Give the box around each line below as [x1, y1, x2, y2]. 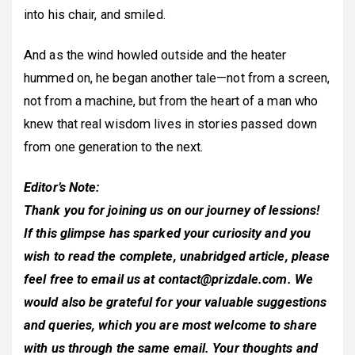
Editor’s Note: [24, 179, 101, 195]
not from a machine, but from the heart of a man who [24, 93, 319, 109]
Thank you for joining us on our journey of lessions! [24, 202, 320, 218]
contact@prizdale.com [158, 271, 288, 287]
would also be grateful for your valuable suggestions [24, 294, 327, 310]
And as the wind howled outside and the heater [24, 47, 287, 63]
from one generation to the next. [24, 139, 204, 155]
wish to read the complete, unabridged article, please [24, 248, 330, 264]
